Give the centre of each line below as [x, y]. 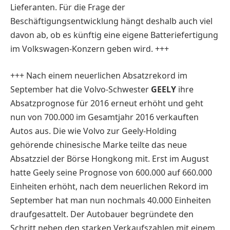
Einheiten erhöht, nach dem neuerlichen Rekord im [109, 186]
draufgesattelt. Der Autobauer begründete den [102, 214]
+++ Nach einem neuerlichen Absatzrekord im [99, 75]
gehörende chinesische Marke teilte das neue [99, 145]
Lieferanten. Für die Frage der [68, 7]
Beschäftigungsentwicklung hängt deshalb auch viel [111, 21]
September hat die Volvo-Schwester [81, 89]
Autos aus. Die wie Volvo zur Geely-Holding [93, 131]
